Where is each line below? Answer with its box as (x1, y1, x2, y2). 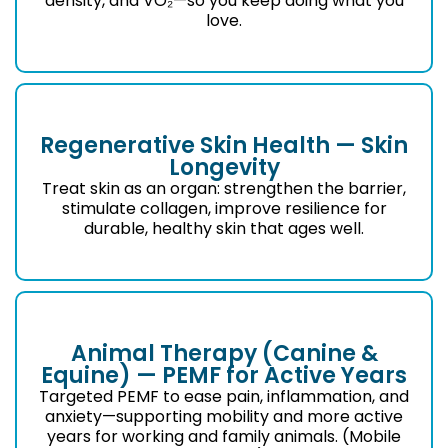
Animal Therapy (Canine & (70, 337, 378, 369)
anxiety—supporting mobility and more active (45, 404, 403, 428)
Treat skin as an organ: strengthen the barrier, (42, 176, 406, 200)
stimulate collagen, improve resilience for (61, 196, 387, 220)
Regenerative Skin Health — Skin (40, 129, 408, 161)
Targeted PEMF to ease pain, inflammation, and (39, 384, 409, 408)
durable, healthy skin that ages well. (84, 216, 364, 240)
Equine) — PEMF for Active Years (41, 359, 407, 391)
